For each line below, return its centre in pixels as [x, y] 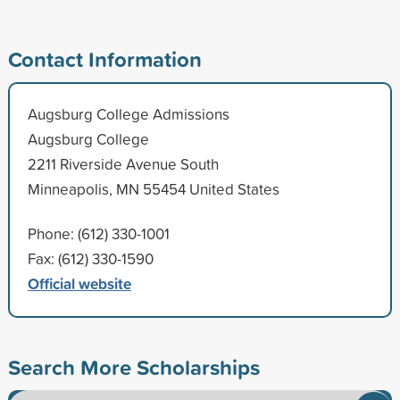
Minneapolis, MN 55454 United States [153, 188]
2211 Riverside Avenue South [123, 163]
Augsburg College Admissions [128, 113]
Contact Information [104, 58]
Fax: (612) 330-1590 [90, 258]
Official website [79, 283]
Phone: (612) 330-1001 [98, 233]
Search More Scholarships [133, 367]
